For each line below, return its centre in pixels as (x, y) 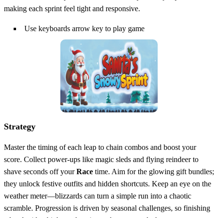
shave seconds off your (40, 171)
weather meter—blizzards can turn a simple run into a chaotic (98, 196)
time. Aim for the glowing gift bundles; (154, 171)
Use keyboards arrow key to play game (84, 28)
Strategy (20, 126)
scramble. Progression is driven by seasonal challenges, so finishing (107, 208)
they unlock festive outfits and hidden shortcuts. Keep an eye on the (108, 183)
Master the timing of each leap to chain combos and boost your (100, 147)
